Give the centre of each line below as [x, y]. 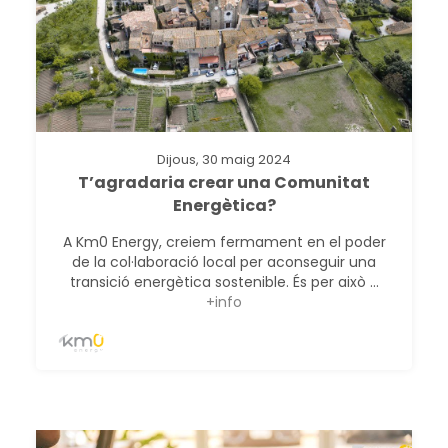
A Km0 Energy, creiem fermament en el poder [224, 241]
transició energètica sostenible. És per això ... [224, 281]
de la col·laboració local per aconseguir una [224, 261]
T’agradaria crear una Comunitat [224, 182]
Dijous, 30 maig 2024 [224, 159]
